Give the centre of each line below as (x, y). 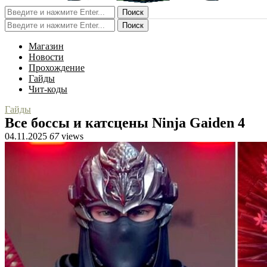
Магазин (46, 46)
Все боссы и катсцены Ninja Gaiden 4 (125, 123)
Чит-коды (48, 89)
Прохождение (57, 68)
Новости (46, 57)
